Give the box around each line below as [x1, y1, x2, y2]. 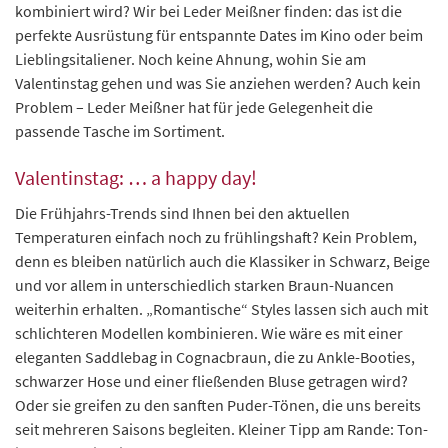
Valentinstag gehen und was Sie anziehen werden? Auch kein [15, 73, 421, 94]
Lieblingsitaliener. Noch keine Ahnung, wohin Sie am [15, 49, 366, 70]
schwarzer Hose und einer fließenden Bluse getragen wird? [15, 371, 408, 392]
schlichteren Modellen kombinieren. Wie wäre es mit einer [15, 323, 403, 344]
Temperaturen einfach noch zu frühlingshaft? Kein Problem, [15, 227, 417, 248]
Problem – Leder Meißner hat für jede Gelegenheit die [15, 97, 373, 118]
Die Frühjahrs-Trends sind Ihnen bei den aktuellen [15, 203, 350, 224]
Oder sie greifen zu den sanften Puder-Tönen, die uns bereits [15, 395, 421, 416]
